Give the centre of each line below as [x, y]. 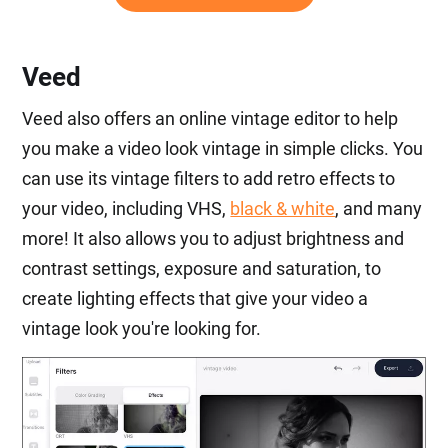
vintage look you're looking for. [142, 329]
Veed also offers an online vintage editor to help [210, 119]
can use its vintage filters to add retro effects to [209, 179]
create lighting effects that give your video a [195, 299]
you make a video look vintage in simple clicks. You [223, 149]
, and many [379, 209]
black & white [283, 209]
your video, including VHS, [126, 209]
